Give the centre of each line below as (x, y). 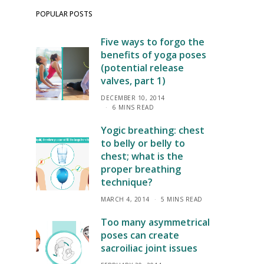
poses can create (140, 235)
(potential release (142, 68)
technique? (127, 182)
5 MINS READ (182, 199)
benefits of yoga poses (154, 55)
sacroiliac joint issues (149, 248)
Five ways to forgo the (153, 42)
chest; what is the (142, 156)
